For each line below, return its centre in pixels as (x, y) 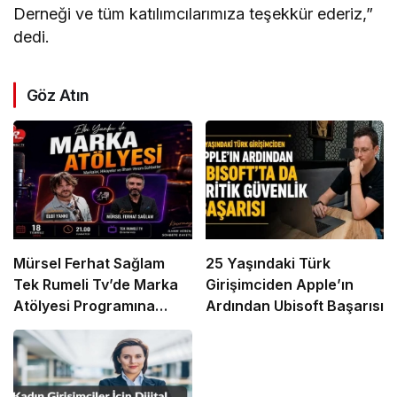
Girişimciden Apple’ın (279, 285)
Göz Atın (58, 95)
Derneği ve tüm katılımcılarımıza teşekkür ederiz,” (194, 13)
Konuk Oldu (53, 327)
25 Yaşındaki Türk (268, 264)
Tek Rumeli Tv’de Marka (96, 285)
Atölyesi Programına (84, 306)
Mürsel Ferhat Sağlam (89, 264)
